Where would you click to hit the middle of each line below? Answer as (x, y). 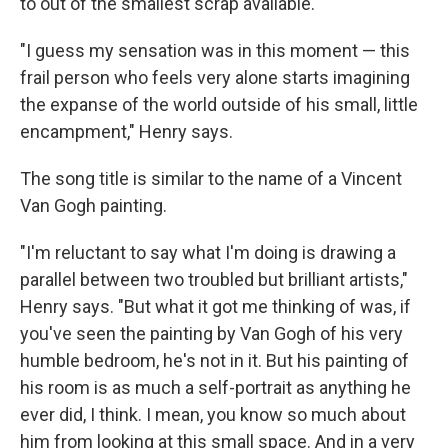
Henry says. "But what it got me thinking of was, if (215, 306)
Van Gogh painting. (93, 205)
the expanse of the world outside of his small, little (219, 104)
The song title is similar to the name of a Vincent (211, 178)
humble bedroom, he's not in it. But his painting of (214, 360)
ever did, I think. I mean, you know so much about (213, 414)
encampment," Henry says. (126, 131)
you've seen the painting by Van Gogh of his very (211, 333)
